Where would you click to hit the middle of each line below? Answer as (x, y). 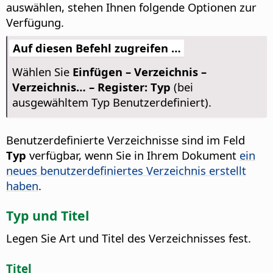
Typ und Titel (48, 215)
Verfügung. (35, 23)
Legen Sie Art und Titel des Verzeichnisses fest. (129, 238)
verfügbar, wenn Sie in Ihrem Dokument (133, 155)
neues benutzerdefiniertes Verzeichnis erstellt (126, 171)
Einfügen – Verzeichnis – (139, 72)
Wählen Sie (42, 72)
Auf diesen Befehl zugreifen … (97, 48)
